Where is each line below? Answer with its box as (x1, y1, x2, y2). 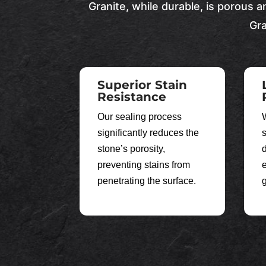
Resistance (97, 89, 167, 104)
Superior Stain (97, 77, 188, 92)
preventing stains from (97, 159, 191, 170)
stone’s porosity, (97, 143, 166, 154)
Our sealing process (97, 111, 182, 122)
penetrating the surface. (97, 175, 197, 186)
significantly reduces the (97, 127, 199, 138)
